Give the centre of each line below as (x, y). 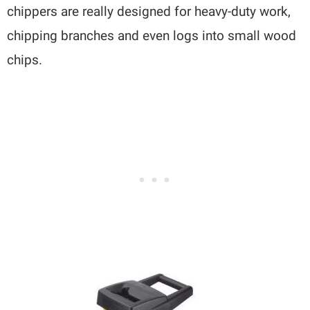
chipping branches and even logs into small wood (152, 36)
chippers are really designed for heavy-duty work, (149, 12)
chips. (25, 60)
